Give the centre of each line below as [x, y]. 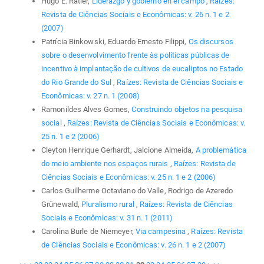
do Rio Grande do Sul [77, 82]
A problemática [221, 150]
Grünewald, [62, 204]
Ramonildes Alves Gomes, [87, 109]
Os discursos [211, 41]
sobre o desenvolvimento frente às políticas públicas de [136, 55]
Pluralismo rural [109, 204]
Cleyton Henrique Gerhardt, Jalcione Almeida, [118, 150]
